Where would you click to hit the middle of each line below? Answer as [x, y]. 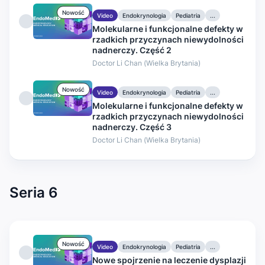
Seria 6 [34, 192]
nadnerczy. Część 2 [132, 50]
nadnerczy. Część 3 [132, 127]
